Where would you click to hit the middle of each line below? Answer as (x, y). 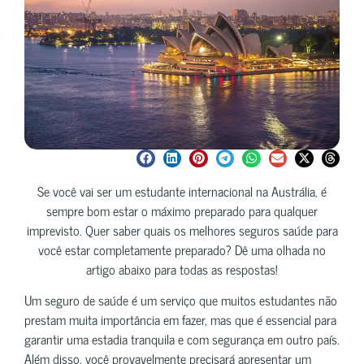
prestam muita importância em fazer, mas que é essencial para (180, 320)
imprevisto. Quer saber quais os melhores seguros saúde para (182, 230)
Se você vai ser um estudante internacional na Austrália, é (182, 191)
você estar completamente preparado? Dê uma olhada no (182, 249)
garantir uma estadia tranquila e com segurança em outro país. (182, 339)
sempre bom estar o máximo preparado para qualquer (182, 210)
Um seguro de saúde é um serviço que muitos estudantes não (181, 300)
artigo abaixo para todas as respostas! (182, 269)
